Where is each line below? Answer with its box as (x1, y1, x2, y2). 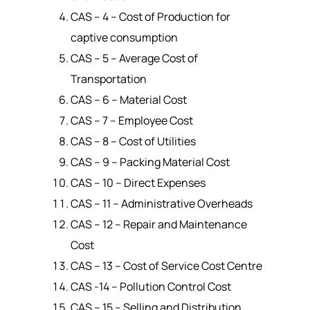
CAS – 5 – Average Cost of (70, 50, 198, 66)
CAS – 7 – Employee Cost (70, 112, 193, 128)
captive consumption (70, 29, 178, 45)
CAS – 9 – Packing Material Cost (70, 154, 230, 170)
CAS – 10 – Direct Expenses (70, 174, 206, 190)
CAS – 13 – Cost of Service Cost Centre (70, 257, 262, 273)
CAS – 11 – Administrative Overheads (70, 195, 253, 211)
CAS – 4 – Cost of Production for (70, 8, 230, 24)
